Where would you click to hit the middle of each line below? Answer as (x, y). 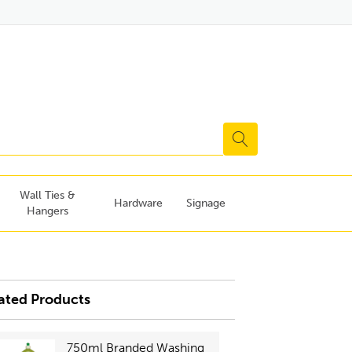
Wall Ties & (47, 195)
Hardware (138, 203)
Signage (205, 203)
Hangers (47, 211)
